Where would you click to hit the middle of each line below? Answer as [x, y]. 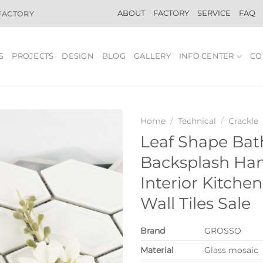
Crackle [244, 121]
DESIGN [78, 56]
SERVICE [214, 13]
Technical [197, 121]
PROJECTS [33, 56]
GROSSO [223, 231]
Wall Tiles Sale [195, 203]
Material [157, 250]
